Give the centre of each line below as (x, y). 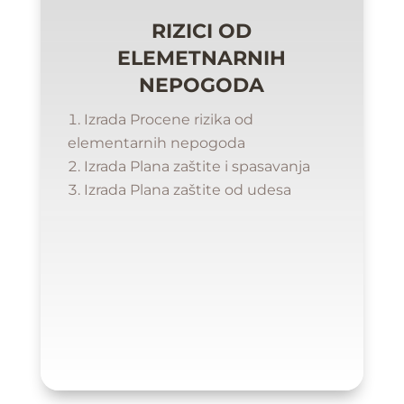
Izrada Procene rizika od (168, 119)
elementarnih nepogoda (156, 142)
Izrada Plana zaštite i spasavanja (197, 166)
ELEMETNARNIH (202, 58)
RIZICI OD (202, 31)
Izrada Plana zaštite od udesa (187, 189)
